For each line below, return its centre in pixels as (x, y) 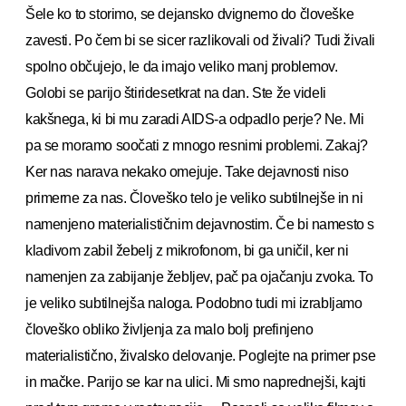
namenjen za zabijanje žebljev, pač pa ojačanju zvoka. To (199, 276)
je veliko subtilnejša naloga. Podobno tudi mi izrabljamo (194, 303)
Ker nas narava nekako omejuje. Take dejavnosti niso (187, 171)
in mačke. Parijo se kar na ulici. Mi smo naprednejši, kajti (196, 382)
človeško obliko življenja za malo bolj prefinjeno (169, 329)
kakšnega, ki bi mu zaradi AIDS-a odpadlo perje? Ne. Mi (195, 119)
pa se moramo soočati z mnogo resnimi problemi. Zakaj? (197, 145)
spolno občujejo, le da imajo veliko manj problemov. (182, 66)
